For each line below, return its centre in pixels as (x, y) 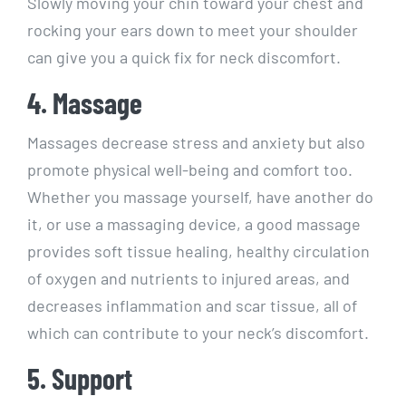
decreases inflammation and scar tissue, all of (192, 306)
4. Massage (85, 102)
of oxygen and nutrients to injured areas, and (188, 279)
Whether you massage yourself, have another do (200, 197)
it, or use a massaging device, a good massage (194, 224)
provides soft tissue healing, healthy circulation (198, 251)
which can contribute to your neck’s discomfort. (200, 333)
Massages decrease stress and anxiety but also (196, 143)
